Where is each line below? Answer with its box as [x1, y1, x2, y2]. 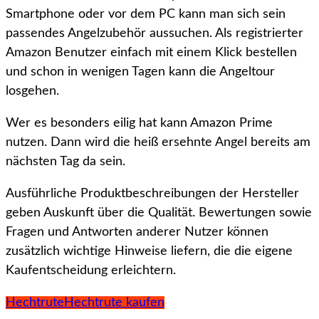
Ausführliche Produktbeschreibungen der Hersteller [6, 187, 299, 201]
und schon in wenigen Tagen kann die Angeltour [6, 66, 275, 79]
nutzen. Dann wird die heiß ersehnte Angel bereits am [6, 136, 310, 150]
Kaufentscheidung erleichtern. [6, 264, 176, 278]
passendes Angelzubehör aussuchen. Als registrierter [6, 27, 303, 41]
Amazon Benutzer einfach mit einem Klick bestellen [6, 46, 297, 60]
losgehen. [6, 85, 59, 98]
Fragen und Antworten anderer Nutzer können [6, 226, 268, 239]
